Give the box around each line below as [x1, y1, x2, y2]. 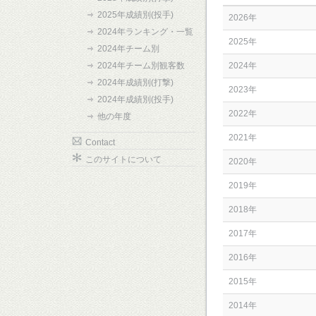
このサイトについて [85, 154, 162, 164]
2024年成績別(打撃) [97, 78, 174, 87]
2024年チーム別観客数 [97, 61, 185, 71]
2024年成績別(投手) [97, 95, 174, 104]
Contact [85, 138, 115, 147]
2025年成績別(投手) [97, 10, 174, 20]
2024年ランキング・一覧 [97, 27, 193, 37]
